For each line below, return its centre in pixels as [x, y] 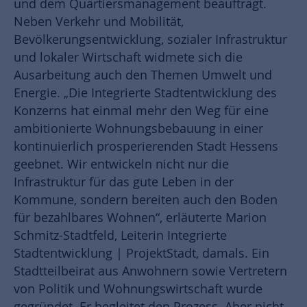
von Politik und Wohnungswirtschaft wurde [138, 288]
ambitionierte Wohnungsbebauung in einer [138, 128]
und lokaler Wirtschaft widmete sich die [128, 57]
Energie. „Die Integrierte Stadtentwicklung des [145, 93]
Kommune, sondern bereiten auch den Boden [146, 199]
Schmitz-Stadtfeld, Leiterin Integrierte [120, 235]
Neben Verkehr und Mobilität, [99, 21]
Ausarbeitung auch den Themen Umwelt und [143, 75]
